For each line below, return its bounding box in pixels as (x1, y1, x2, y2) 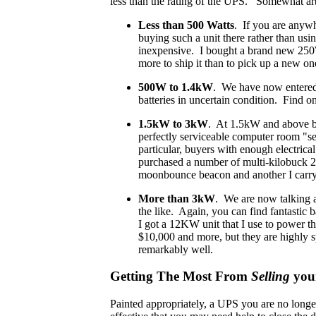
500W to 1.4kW (138, 80, 213, 93)
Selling (251, 269, 290, 284)
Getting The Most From (110, 269, 251, 284)
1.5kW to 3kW (138, 117, 208, 130)
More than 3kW (138, 192, 215, 205)
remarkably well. (138, 243, 213, 255)
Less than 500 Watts (138, 18, 234, 31)
